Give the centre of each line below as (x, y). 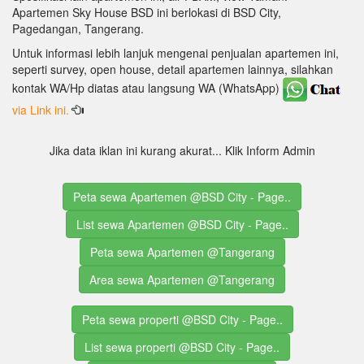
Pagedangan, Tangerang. (78, 28)
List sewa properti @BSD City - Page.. (182, 347)
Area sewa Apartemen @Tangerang (182, 279)
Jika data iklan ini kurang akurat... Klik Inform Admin (182, 150)
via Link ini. (42, 109)
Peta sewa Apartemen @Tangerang (182, 251)
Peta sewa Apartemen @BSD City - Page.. (182, 196)
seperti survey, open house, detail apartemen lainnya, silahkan (173, 69)
